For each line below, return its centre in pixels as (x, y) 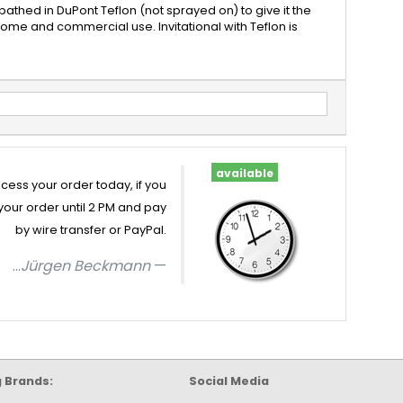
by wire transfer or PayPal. (91, 230)
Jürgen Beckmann (86, 266)
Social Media (229, 381)
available (244, 173)
